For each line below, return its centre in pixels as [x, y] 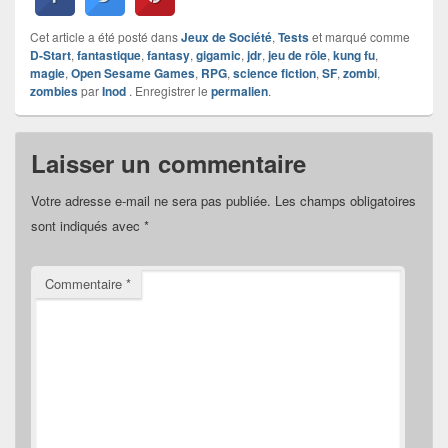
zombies [54, 90]
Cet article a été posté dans [105, 36]
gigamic [218, 54]
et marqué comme [359, 36]
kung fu [354, 54]
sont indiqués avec [87, 225]
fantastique [109, 54]
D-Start [50, 54]
